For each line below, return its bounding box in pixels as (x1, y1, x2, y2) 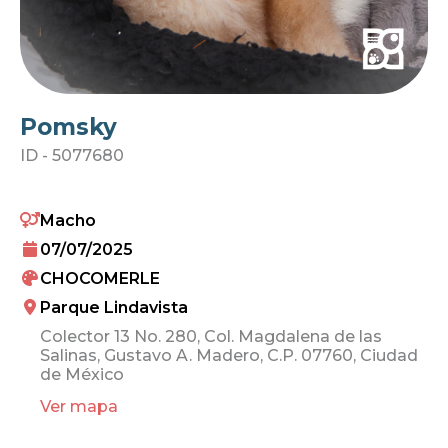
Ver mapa (40, 396, 118, 416)
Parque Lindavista (40, 297, 188, 317)
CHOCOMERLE (40, 268, 160, 288)
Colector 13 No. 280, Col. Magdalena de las (40, 326, 382, 346)
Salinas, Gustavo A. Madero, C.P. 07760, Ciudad (40, 345, 418, 365)
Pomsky (20, 112, 117, 141)
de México (40, 364, 124, 384)
